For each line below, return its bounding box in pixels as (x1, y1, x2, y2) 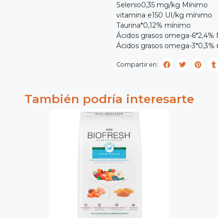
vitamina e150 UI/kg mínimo (116, 11, 212, 20)
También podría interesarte (24, 91, 194, 107)
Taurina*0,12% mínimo (116, 21, 191, 30)
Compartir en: (116, 60, 158, 68)
